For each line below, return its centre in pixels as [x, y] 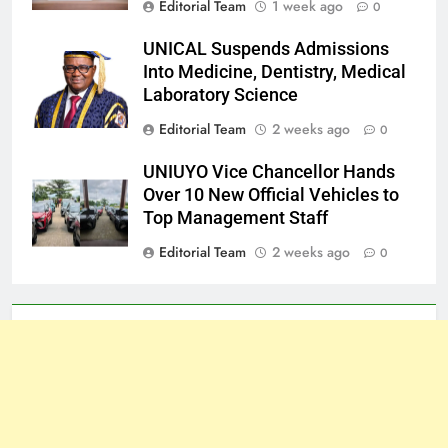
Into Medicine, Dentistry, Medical [274, 72]
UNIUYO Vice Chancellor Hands [269, 172]
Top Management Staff [235, 218]
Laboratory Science [220, 95]
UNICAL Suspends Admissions [266, 49]
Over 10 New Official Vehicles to [271, 195]
